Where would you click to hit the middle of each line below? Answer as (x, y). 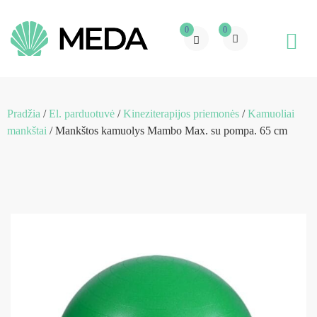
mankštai (27, 130)
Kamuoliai (271, 113)
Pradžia (24, 113)
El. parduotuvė (82, 113)
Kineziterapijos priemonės (181, 113)
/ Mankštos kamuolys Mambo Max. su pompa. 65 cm (167, 130)
